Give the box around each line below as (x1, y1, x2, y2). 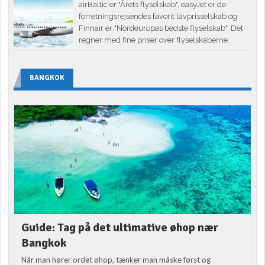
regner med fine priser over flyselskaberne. (79, 35, 230, 45)
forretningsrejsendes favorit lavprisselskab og (79, 12, 238, 21)
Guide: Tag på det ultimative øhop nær (21, 220, 219, 235)
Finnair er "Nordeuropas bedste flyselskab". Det (79, 24, 244, 33)
